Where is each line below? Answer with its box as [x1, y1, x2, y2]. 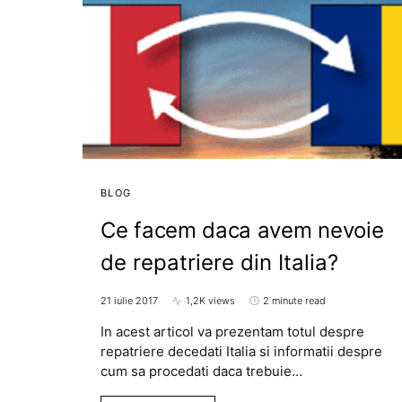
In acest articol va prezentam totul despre [100, 323, 364, 341]
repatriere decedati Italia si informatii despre [100, 343, 382, 361]
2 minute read [263, 294, 326, 308]
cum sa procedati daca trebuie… [100, 363, 302, 380]
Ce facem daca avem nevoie [100, 217, 384, 244]
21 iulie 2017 [100, 294, 158, 308]
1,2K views [186, 294, 235, 308]
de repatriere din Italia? [100, 249, 338, 276]
